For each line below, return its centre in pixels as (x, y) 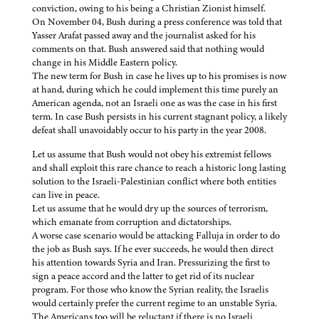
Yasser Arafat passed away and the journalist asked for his (144, 36)
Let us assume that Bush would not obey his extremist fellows (152, 155)
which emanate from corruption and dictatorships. (132, 222)
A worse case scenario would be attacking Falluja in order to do (156, 236)
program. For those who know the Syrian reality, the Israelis (150, 290)
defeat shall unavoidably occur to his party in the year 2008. (149, 130)
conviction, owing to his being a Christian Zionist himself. (149, 9)
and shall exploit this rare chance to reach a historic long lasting (159, 168)
